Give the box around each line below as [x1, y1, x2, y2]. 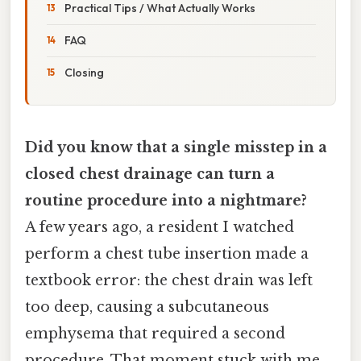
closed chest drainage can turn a [25, 164, 275, 183]
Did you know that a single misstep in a [25, 138, 327, 156]
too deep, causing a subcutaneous [25, 297, 269, 316]
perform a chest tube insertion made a [25, 244, 309, 263]
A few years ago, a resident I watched [25, 218, 294, 236]
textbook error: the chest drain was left [25, 271, 313, 289]
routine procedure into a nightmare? [25, 191, 307, 210]
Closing [64, 64, 104, 80]
